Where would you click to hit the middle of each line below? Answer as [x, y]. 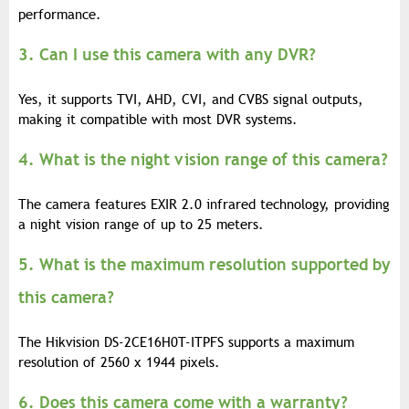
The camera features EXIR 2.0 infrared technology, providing [204, 204]
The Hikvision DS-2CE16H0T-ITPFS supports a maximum [186, 342]
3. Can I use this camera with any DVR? [167, 54]
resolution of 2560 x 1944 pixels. [119, 362]
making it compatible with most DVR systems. [158, 119]
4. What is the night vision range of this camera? [203, 159]
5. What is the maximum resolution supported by [204, 264]
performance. [60, 14]
